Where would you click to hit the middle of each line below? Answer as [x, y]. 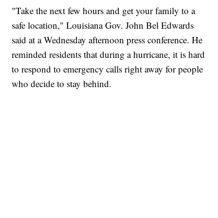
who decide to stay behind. [62, 83]
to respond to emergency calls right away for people [108, 69]
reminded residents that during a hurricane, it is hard [109, 54]
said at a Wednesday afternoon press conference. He [107, 39]
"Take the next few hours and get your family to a [104, 10]
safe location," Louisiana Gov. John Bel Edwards [103, 25]
